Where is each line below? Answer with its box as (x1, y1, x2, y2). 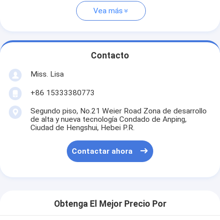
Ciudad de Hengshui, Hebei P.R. (30, 123, 135, 132)
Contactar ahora (72, 147, 133, 156)
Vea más (93, 6, 123, 16)
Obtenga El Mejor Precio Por (54, 199, 166, 209)
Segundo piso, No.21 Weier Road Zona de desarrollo (30, 106, 207, 115)
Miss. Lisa (30, 69, 64, 79)
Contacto (91, 51, 129, 61)
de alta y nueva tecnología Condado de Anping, (30, 114, 187, 124)
